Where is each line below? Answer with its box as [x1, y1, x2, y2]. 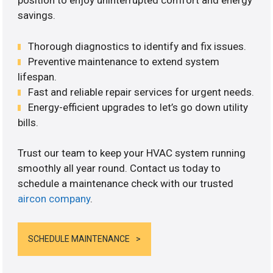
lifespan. [18, 70, 57, 83]
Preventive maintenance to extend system [28, 55, 220, 68]
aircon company [18, 193, 91, 205]
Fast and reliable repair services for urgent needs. [28, 85, 255, 98]
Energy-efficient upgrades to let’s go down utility [28, 101, 249, 113]
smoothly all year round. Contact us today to [18, 162, 221, 175]
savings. [18, 9, 56, 22]
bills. [18, 116, 39, 129]
